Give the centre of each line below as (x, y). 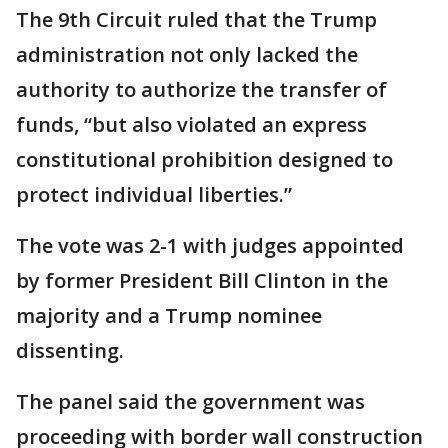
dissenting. (70, 350)
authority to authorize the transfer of (201, 89)
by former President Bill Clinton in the (202, 280)
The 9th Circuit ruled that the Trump (196, 19)
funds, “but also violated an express (191, 124)
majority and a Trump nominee (169, 315)
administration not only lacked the (187, 54)
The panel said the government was (190, 401)
